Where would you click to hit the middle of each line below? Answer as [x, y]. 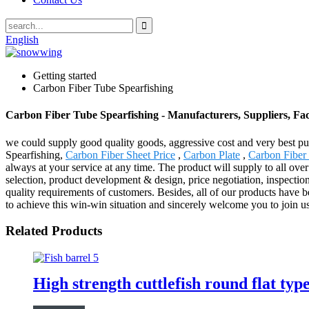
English [22, 40]
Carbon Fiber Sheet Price [120, 154]
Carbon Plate [212, 154]
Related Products [54, 231]
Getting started [65, 76]
